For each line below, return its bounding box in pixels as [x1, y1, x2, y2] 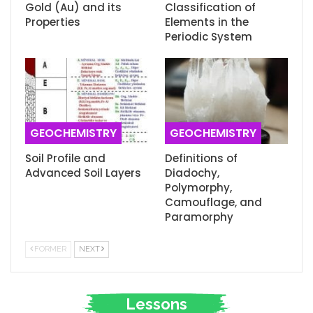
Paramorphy [165, 210, 233, 225]
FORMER [34, 245, 66, 254]
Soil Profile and [25, 151, 105, 166]
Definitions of [165, 151, 238, 166]
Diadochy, [165, 166, 219, 181]
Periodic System [165, 29, 252, 44]
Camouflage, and [165, 195, 262, 210]
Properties [25, 14, 80, 29]
